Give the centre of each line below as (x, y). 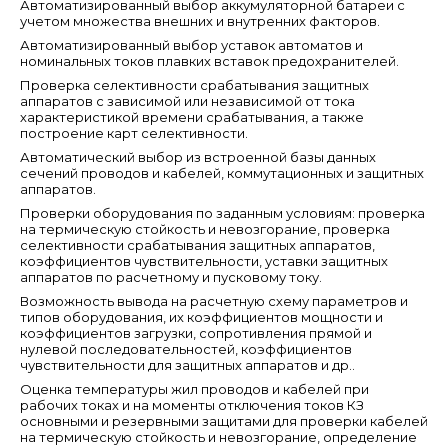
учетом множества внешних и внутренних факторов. (200, 21)
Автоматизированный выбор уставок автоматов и (191, 45)
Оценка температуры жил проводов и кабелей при (194, 389)
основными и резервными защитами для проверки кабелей (224, 421)
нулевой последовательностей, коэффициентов (186, 349)
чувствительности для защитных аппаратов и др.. (187, 365)
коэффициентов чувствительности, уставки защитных (204, 261)
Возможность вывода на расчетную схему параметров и (214, 301)
